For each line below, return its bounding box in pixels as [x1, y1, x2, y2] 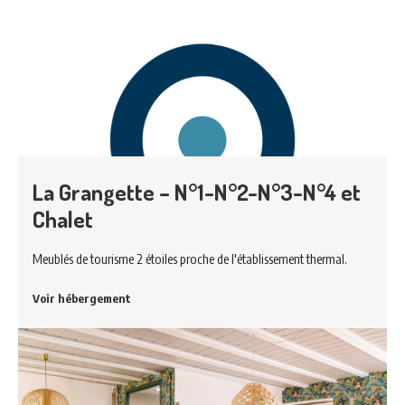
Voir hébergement [33, 290, 131, 306]
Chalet [33, 203, 93, 233]
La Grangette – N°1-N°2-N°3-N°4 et [33, 176, 361, 206]
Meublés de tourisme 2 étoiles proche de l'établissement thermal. [33, 250, 347, 267]
